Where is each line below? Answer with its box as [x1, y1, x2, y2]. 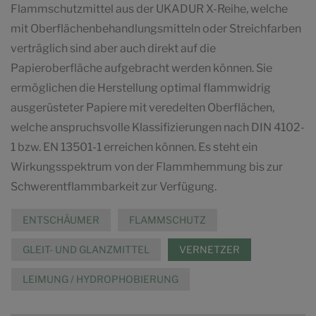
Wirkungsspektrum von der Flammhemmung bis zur [11, 160, 283, 174]
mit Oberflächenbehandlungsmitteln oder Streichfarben [11, 22, 301, 36]
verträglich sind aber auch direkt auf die [11, 42, 216, 56]
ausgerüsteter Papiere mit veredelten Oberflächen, [11, 101, 274, 115]
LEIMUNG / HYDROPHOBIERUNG [23, 273, 178, 286]
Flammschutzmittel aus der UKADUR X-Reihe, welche [11, 2, 288, 16]
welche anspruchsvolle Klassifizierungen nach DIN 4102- [11, 121, 305, 135]
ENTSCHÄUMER [23, 214, 99, 226]
